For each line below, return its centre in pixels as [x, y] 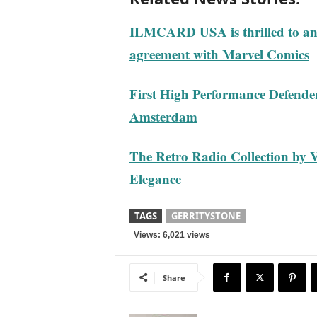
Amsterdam [163, 116]
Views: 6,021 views [169, 235]
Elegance [155, 179]
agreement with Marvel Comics [219, 54]
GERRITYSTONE [206, 216]
